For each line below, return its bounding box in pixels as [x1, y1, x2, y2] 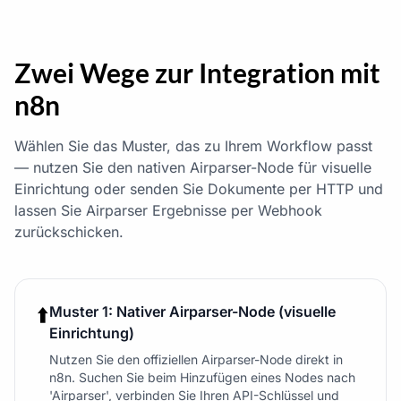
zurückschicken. [14, 223, 124, 242]
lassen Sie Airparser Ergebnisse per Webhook [14, 201, 322, 220]
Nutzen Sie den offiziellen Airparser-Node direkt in [49, 352, 343, 368]
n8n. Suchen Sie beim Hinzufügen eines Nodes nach [49, 370, 355, 386]
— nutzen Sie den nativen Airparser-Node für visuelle [14, 158, 371, 177]
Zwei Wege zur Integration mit [14, 56, 380, 90]
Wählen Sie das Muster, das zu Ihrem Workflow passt [14, 137, 372, 156]
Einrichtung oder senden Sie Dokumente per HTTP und [14, 180, 383, 199]
